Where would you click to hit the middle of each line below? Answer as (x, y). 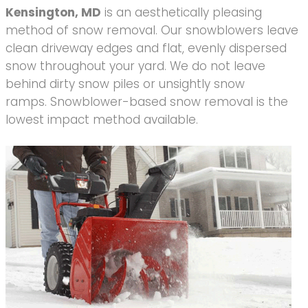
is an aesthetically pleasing (181, 13)
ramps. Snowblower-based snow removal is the (147, 102)
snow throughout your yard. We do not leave (135, 66)
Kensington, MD (53, 13)
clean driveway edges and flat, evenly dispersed (146, 48)
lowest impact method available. (102, 120)
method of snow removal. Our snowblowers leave (152, 31)
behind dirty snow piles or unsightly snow (125, 84)
